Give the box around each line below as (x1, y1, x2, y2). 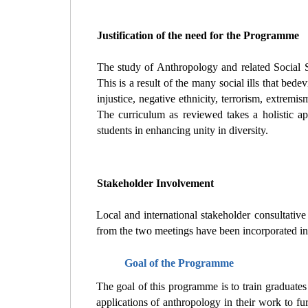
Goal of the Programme (124, 256, 234, 269)
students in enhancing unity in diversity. (96, 124, 268, 136)
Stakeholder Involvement (96, 177, 214, 189)
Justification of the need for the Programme (96, 29, 299, 41)
